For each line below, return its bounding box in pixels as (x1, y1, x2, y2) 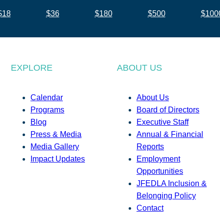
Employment (137, 155, 180, 163)
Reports (137, 142, 164, 151)
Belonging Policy (137, 192, 196, 200)
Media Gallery (30, 142, 79, 151)
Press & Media (30, 130, 82, 138)
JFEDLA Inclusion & (137, 179, 207, 188)
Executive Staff (137, 118, 189, 126)
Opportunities (137, 167, 183, 175)
